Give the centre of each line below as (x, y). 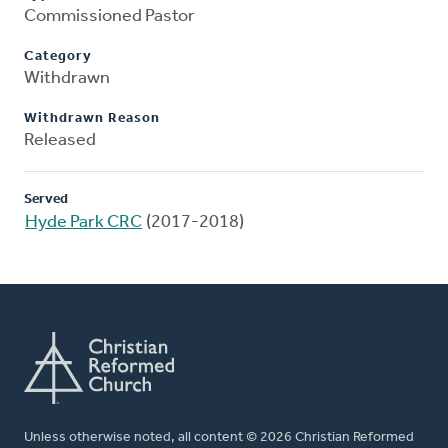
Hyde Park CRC (83, 223)
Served (46, 200)
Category (58, 57)
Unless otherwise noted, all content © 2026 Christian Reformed (219, 438)
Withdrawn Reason (92, 119)
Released (60, 141)
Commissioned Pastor (109, 17)
